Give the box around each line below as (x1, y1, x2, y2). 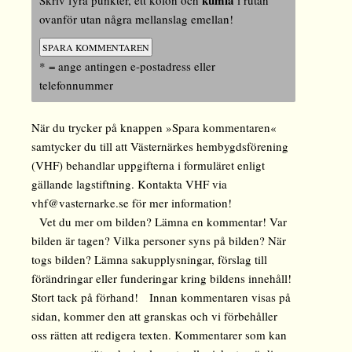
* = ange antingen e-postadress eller (39, 58, 216, 75)
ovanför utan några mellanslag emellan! (39, 11, 234, 27)
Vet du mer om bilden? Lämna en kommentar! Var (31, 214, 288, 230)
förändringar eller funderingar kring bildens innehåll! (31, 270, 292, 287)
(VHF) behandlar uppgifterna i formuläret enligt (31, 157, 266, 174)
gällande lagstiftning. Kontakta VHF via (31, 176, 228, 192)
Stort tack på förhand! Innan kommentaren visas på (31, 289, 291, 306)
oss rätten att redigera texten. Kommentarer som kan (31, 327, 288, 343)
